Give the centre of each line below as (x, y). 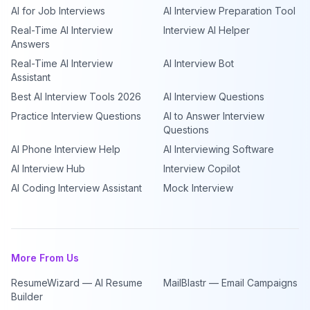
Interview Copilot (202, 168)
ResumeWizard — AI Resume (77, 283)
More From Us (45, 258)
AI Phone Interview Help (66, 149)
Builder (27, 297)
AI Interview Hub (48, 168)
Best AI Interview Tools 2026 (76, 97)
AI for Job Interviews (58, 11)
